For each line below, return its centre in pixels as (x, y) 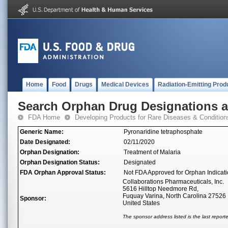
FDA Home (44, 117)
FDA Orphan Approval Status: (63, 173)
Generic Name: (42, 132)
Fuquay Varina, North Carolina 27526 (174, 196)
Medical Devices (125, 84)
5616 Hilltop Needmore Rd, (161, 189)
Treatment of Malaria (152, 152)
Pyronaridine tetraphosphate (163, 132)
